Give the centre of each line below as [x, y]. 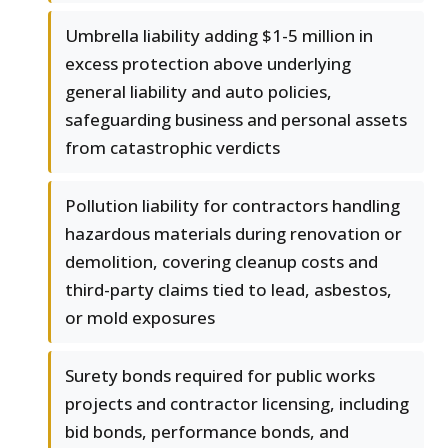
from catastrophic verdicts [172, 148]
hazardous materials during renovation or [233, 234]
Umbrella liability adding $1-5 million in [219, 36]
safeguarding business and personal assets [236, 120]
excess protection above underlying [208, 64]
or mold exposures [140, 318]
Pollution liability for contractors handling [232, 206]
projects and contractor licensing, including [237, 404]
